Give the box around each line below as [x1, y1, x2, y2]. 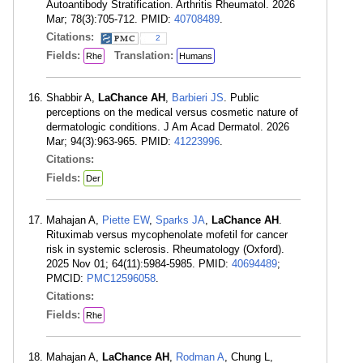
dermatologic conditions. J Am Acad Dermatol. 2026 [46, 121, 289, 133]
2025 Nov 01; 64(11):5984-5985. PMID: [46, 258, 232, 270]
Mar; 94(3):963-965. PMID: [46, 135, 174, 147]
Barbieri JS [172, 92, 224, 104]
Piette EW [102, 214, 149, 226]
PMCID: [46, 272, 87, 284]
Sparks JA [156, 214, 205, 226]
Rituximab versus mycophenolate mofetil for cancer [46, 228, 288, 241]
